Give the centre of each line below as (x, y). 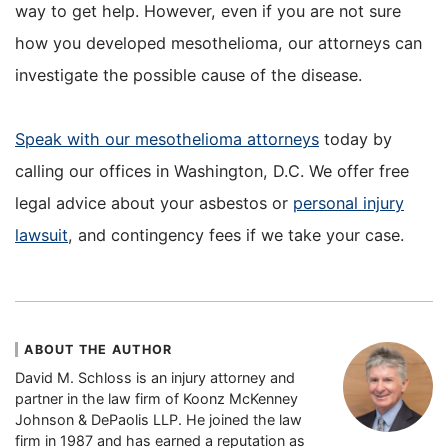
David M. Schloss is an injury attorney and (155, 377)
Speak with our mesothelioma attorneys (167, 139)
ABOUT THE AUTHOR (98, 350)
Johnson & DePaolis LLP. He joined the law (158, 419)
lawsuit (41, 235)
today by (355, 139)
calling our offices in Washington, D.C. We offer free (212, 171)
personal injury (348, 203)
